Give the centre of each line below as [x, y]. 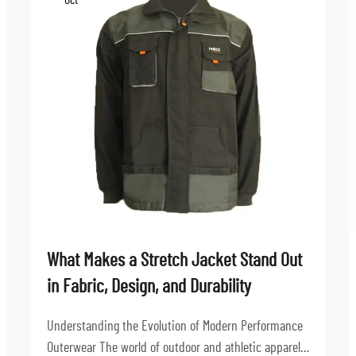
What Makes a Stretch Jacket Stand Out [174, 261]
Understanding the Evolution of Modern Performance [175, 327]
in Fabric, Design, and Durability [149, 287]
